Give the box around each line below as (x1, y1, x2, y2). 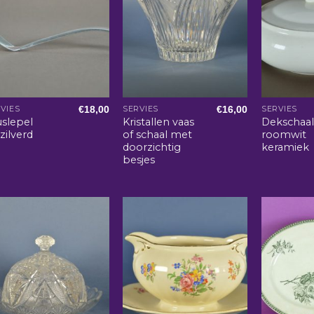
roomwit (261, 128, 307, 141)
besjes (123, 153, 156, 166)
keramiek (261, 140, 310, 153)
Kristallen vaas (123, 115, 195, 128)
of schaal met (123, 128, 193, 141)
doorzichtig (123, 140, 182, 153)
